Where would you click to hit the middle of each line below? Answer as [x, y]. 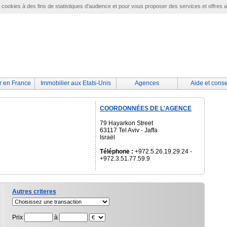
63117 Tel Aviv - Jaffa [129, 130]
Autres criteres [34, 192]
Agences [147, 83]
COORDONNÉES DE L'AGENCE [146, 108]
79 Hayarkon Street [126, 123]
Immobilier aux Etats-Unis [75, 83]
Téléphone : [117, 152]
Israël [107, 137]
